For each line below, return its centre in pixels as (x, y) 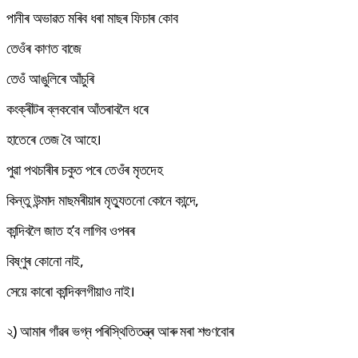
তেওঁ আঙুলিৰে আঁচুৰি (50, 78)
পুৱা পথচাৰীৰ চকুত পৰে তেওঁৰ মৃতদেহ (85, 169)
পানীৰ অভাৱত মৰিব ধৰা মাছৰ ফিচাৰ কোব (92, 17)
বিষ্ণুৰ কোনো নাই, (45, 260)
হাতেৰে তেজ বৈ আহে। (54, 139)
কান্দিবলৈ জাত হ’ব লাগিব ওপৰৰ (71, 230)
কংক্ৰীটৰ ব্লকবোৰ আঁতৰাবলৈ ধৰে (78, 108)
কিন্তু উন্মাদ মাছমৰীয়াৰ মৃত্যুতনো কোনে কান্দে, (103, 199)
